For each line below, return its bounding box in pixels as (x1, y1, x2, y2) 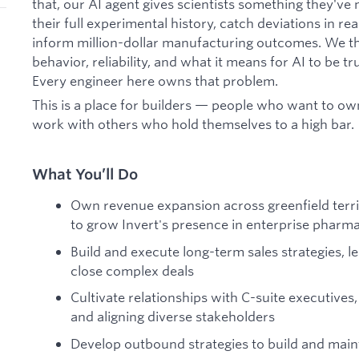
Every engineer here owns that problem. (32, 71, 278, 89)
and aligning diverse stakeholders (71, 308, 275, 325)
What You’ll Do (32, 165, 138, 184)
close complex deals (71, 261, 194, 279)
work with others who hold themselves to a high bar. (32, 115, 354, 132)
